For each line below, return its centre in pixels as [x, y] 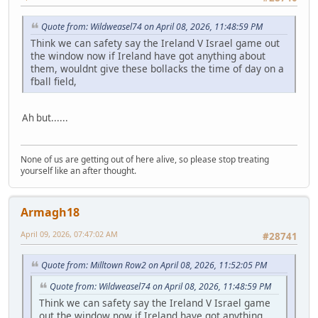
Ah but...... [45, 117]
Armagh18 [50, 212]
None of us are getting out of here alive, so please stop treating [145, 159]
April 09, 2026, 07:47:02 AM [69, 234]
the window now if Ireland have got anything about [148, 55]
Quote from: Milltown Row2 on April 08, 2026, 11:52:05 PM [154, 265]
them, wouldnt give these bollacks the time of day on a [157, 68]
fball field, [54, 81]
